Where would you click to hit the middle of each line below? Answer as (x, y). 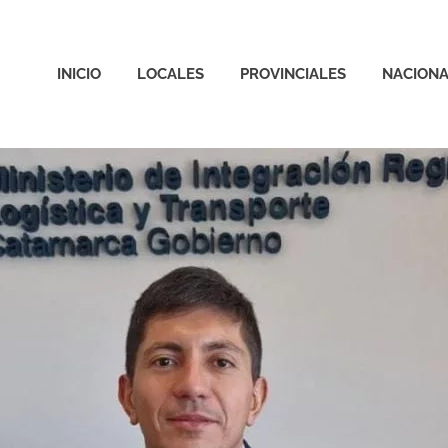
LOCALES (170, 73)
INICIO (79, 73)
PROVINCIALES (293, 73)
